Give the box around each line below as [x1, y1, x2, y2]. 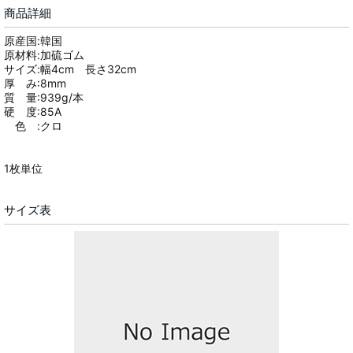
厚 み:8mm [4, 76, 66, 90]
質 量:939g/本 [4, 91, 84, 104]
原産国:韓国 [4, 34, 62, 47]
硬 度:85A [4, 105, 61, 118]
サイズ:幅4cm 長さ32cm [4, 62, 136, 76]
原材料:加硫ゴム [4, 48, 84, 61]
